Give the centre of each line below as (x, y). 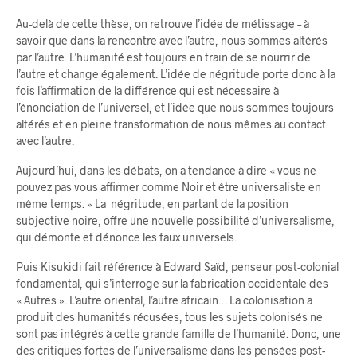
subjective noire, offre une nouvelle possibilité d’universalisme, (175, 220)
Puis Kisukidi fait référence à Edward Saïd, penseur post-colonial (177, 266)
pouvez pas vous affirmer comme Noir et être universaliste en (169, 186)
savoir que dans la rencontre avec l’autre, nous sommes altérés (172, 40)
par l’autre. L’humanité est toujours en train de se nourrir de (163, 57)
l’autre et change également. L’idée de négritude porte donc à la (176, 73)
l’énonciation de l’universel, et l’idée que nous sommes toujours (175, 107)
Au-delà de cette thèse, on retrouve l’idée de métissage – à (163, 23)
